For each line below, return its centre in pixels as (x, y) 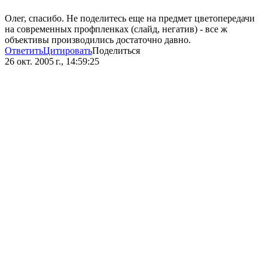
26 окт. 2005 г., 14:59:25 (52, 62)
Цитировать (68, 51)
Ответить (24, 51)
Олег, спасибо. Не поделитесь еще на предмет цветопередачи (130, 19)
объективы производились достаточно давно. (98, 40)
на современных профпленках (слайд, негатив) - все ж (116, 29)
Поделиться (116, 51)
